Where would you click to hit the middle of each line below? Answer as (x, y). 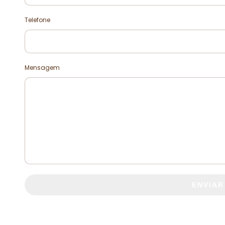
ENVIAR (208, 185)
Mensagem (42, 68)
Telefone (37, 20)
